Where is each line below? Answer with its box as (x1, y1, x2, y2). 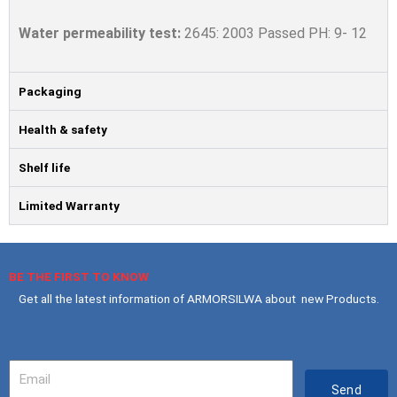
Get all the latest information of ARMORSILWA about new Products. (18, 292, 379, 307)
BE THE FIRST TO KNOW (9, 269, 149, 284)
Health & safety (19, 122, 107, 137)
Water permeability (19, 25, 149, 43)
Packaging (19, 84, 82, 99)
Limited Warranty (19, 198, 120, 214)
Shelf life (19, 160, 70, 175)
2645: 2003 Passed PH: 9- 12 (181, 25, 367, 43)
